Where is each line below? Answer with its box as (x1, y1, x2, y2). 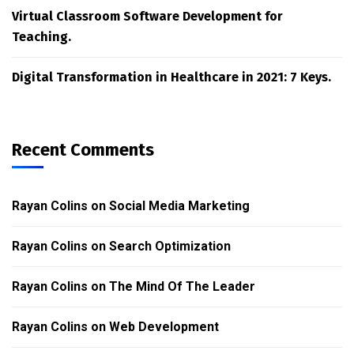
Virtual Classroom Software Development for (12, 9, 283, 24)
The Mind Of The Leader (109, 279, 255, 294)
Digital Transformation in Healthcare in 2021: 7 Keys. (12, 70, 331, 85)
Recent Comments (12, 139, 154, 160)
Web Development (109, 319, 219, 334)
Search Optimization (109, 239, 231, 254)
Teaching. (12, 29, 71, 44)
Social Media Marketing (109, 198, 250, 213)
